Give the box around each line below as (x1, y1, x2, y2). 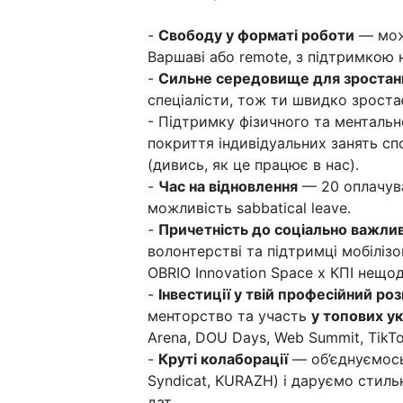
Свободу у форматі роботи (158, 26, 354, 45)
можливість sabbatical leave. (148, 199, 351, 218)
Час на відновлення (158, 177, 298, 196)
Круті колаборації (158, 350, 288, 369)
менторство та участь (148, 307, 311, 326)
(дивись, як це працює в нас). (148, 156, 359, 175)
